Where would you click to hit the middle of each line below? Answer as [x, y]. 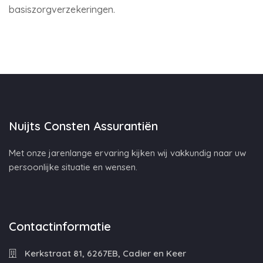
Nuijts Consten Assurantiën [83, 126]
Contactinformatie [60, 226]
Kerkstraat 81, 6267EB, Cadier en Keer [104, 253]
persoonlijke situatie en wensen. [73, 167]
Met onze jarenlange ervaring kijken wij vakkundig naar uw [127, 153]
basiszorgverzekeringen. [62, 9]
